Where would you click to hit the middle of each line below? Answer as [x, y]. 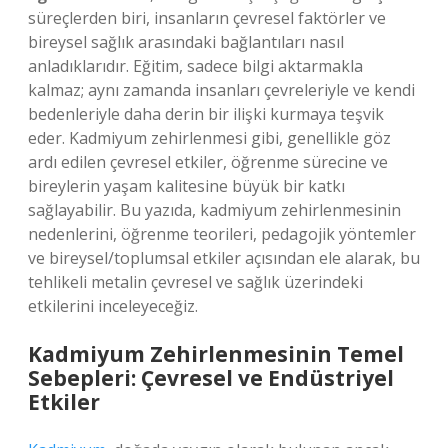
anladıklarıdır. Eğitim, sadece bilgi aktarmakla [195, 66]
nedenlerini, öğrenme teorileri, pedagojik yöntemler [222, 234]
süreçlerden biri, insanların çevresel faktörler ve [207, 18]
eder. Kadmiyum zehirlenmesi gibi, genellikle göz [209, 138]
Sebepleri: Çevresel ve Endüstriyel [211, 378]
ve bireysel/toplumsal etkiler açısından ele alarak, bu [224, 258]
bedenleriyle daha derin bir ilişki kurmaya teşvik [206, 114]
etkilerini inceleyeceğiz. [113, 306]
